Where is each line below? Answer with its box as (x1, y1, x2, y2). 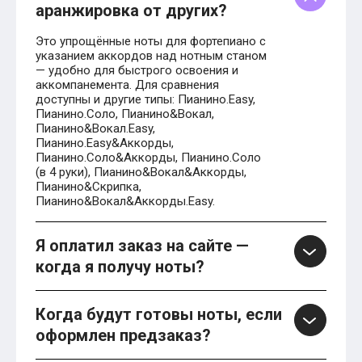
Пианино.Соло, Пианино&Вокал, (36, 107, 214, 122)
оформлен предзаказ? (36, 326, 211, 346)
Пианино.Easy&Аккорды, (36, 136, 174, 151)
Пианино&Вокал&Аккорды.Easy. (36, 194, 215, 209)
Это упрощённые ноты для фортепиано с (36, 34, 266, 49)
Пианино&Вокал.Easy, (36, 121, 155, 137)
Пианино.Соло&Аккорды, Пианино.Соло (36, 150, 261, 166)
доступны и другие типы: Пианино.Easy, (36, 92, 255, 107)
